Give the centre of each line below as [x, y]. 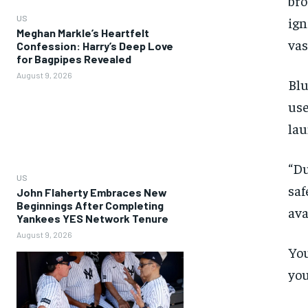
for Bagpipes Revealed [74, 58]
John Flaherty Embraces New [92, 192]
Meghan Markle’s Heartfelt [83, 32]
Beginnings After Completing [90, 205]
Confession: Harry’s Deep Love [95, 45]
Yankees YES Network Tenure [92, 218]
